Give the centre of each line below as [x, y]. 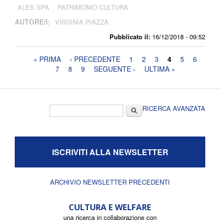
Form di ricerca [80, 110]
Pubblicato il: [130, 37]
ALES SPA [33, 7]
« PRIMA [47, 59]
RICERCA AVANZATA [174, 109]
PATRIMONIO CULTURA [93, 7]
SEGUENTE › [114, 69]
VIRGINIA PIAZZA [82, 22]
